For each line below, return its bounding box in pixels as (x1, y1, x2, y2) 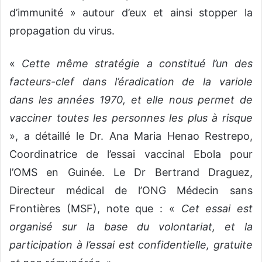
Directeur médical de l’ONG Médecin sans (9, 184, 253, 197)
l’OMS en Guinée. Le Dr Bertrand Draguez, (9, 166, 253, 179)
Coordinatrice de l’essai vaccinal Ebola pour (9, 148, 253, 161)
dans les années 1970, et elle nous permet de (9, 94, 253, 106)
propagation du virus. (9, 25, 115, 37)
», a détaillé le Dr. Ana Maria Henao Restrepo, (9, 130, 253, 143)
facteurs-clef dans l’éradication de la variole (9, 75, 253, 88)
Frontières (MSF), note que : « (9, 202, 181, 215)
